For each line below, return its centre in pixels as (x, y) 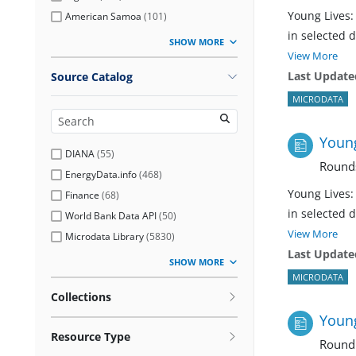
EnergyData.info (101, 174)
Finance (82, 195)
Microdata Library (104, 236)
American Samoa (103, 16)
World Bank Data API (111, 215)
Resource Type (91, 336)
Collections (81, 296)
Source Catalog (92, 76)
